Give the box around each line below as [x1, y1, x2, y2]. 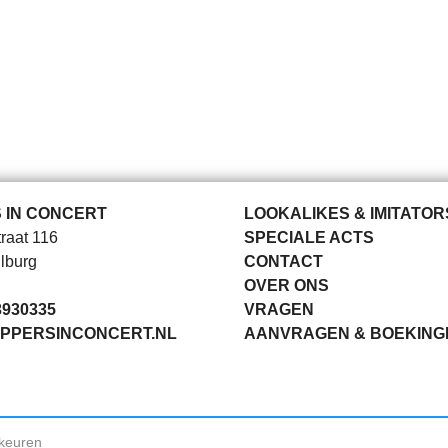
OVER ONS [244, 277, 329, 294]
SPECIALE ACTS [244, 229, 374, 246]
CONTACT [244, 253, 323, 270]
